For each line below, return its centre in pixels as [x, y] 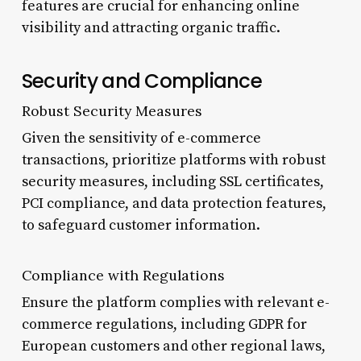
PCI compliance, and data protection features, [174, 203]
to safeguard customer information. [141, 225]
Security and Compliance [141, 81]
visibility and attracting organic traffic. [151, 27]
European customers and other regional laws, [173, 346]
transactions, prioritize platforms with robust [173, 160]
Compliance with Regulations [123, 275]
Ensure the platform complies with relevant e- [175, 302]
